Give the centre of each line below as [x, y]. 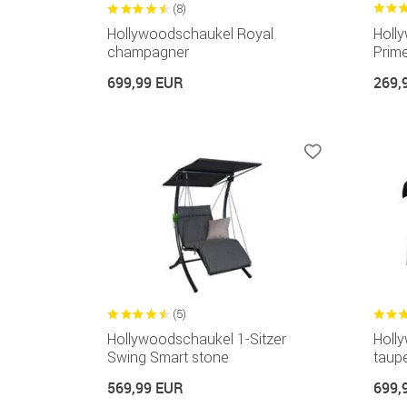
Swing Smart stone [168, 357]
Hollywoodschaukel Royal [190, 34]
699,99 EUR [145, 83]
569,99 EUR [145, 387]
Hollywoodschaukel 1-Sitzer [197, 338]
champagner [148, 52]
